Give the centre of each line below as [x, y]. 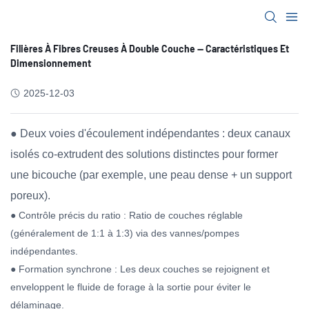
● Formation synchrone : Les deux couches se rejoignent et [140, 269]
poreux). [30, 196]
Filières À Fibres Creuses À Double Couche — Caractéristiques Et [150, 49]
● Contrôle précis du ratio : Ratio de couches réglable [127, 215]
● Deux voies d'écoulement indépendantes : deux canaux [150, 133]
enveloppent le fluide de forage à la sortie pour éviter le [131, 287]
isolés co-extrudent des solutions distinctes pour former [144, 154]
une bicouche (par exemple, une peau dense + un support [151, 175]
